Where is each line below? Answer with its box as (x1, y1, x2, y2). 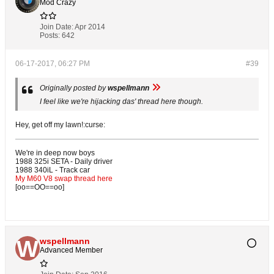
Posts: (40, 31, 60, 40)
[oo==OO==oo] (15, 183, 64, 192)
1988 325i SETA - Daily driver (15, 157, 113, 166)
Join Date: (40, 23, 73, 32)
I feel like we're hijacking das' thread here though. (40, 97, 203, 106)
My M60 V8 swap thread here (15, 174, 113, 183)
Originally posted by (40, 84, 108, 93)
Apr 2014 (75, 23, 105, 32)
